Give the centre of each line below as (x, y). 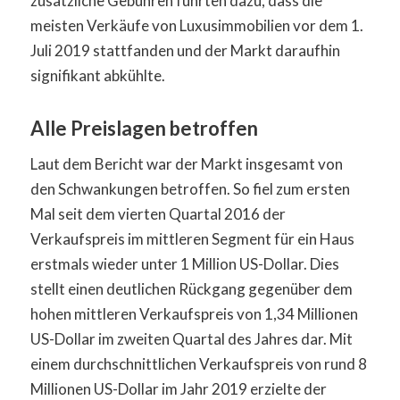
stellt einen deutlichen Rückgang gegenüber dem (191, 289)
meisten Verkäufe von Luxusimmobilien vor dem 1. (196, 25)
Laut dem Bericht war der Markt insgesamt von (186, 164)
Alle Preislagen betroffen (144, 128)
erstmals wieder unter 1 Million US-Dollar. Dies (184, 264)
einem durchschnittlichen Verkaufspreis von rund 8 (198, 364)
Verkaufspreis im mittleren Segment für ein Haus (192, 239)
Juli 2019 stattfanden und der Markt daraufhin (185, 50)
